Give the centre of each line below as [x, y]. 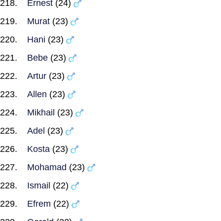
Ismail [39, 185]
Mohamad [47, 167]
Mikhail [41, 112]
